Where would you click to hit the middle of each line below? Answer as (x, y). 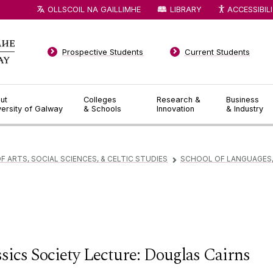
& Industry (245, 109)
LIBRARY (186, 9)
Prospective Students (103, 52)
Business (243, 100)
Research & (179, 100)
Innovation (176, 109)
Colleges (100, 100)
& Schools (102, 109)
